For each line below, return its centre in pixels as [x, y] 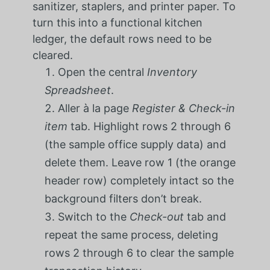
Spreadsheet [77, 90]
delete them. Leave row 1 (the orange [140, 163]
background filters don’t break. [123, 199]
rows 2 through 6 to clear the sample [139, 253]
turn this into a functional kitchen [117, 23]
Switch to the [93, 217]
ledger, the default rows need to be [122, 39]
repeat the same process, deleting [131, 235]
